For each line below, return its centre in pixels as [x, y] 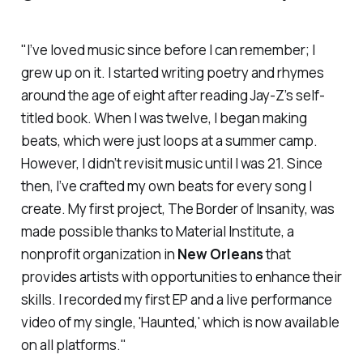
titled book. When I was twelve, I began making [164, 118]
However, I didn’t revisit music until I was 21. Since [171, 164]
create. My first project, [94, 209]
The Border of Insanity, [237, 209]
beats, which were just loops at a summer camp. [169, 141]
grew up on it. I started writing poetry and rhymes [172, 73]
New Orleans [220, 254]
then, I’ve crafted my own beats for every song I [166, 186]
